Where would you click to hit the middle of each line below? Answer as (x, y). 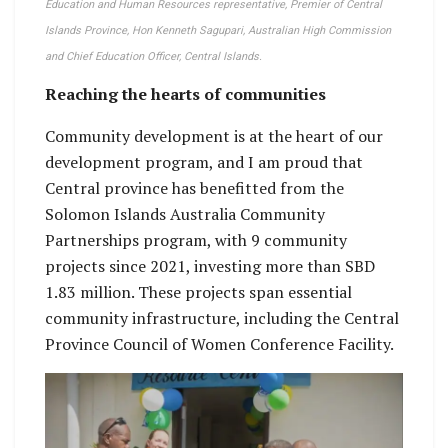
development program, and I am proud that (204, 162)
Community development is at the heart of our (214, 136)
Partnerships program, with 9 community (196, 240)
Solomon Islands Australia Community (185, 214)
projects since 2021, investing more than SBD (210, 266)
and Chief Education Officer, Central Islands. (153, 57)
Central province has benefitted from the (194, 188)
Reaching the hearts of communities (185, 94)
